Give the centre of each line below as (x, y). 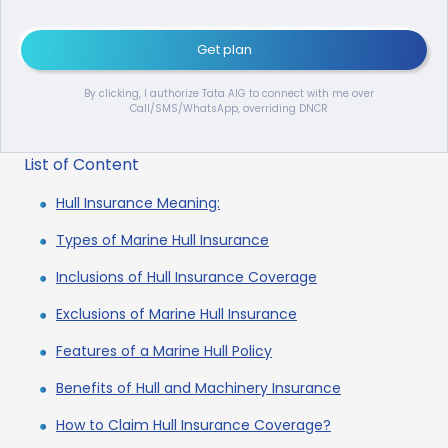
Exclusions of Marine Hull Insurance (176, 314)
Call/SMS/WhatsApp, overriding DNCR (229, 109)
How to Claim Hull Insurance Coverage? (193, 425)
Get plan (224, 50)
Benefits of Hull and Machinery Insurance (198, 388)
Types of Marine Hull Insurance (162, 240)
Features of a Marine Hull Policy (164, 351)
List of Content (81, 165)
